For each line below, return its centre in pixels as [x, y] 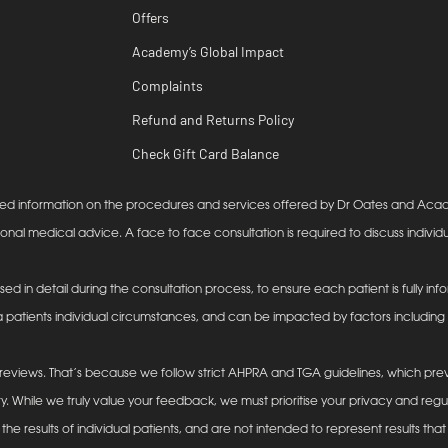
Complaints [167, 86]
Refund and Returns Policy [213, 120]
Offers [150, 18]
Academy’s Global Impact [208, 52]
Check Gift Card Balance [205, 154]
